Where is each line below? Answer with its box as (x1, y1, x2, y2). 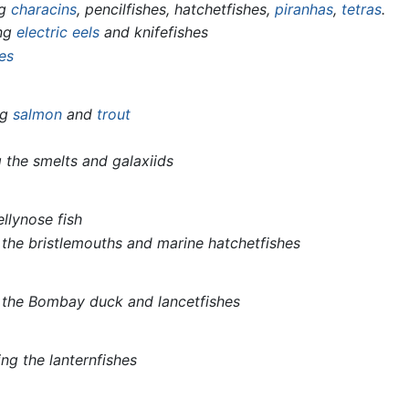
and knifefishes (100, 23, 209, 42)
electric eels (16, 23, 100, 42)
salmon (13, 105, 63, 124)
